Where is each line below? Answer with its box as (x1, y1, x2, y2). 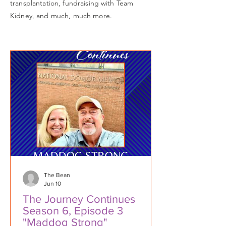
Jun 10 (44, 180, 61, 187)
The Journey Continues (23, 193, 135, 205)
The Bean (44, 172, 70, 179)
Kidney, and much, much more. (10, 11, 112, 20)
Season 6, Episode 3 (23, 205, 123, 216)
